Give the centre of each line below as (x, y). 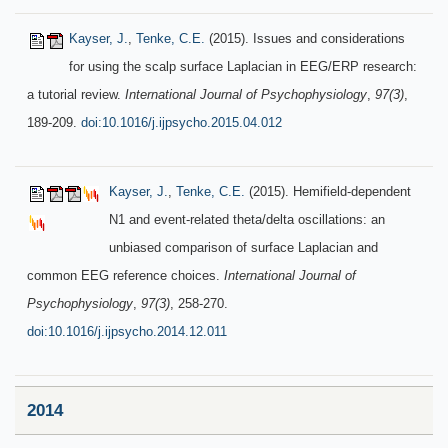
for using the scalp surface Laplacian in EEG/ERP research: (243, 66)
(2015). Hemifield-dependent (328, 191)
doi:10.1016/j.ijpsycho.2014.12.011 (127, 331)
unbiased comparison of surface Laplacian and (243, 247)
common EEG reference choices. (125, 275)
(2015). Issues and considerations (305, 38)
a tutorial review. (76, 94)
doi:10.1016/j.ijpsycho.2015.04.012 (181, 122)
